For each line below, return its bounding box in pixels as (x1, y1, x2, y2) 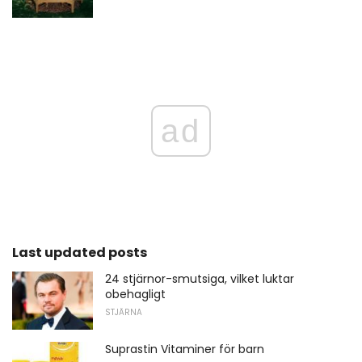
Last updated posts (12, 242, 147, 262)
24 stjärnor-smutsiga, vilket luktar (105, 270, 294, 287)
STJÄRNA (105, 305, 142, 318)
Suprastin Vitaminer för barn (105, 340, 264, 357)
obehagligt (105, 285, 166, 302)
